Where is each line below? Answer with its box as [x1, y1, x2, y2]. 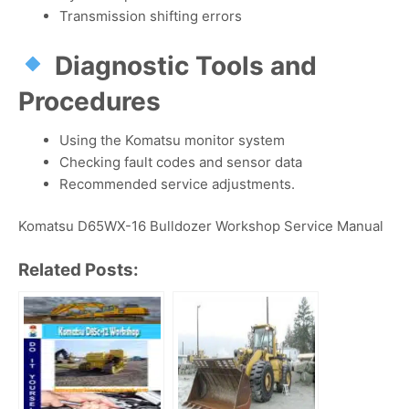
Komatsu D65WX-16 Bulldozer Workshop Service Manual [18, 217, 383, 236]
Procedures [18, 85, 161, 117]
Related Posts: [18, 258, 139, 280]
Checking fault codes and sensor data [59, 152, 302, 171]
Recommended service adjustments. [59, 174, 295, 193]
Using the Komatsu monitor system [59, 131, 285, 149]
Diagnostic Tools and [54, 49, 317, 81]
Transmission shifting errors [59, 7, 242, 26]
